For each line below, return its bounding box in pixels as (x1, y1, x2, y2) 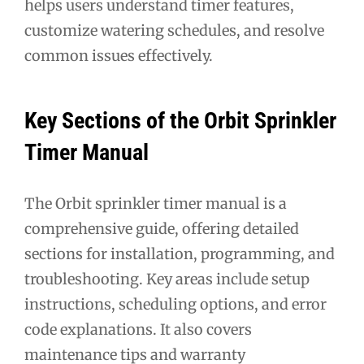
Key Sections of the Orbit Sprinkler (24, 106, 336, 134)
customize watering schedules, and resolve (24, 21, 324, 40)
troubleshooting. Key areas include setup (24, 269, 310, 288)
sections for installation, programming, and (24, 244, 335, 263)
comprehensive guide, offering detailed (24, 219, 299, 238)
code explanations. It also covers (24, 319, 252, 339)
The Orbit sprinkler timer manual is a (24, 193, 287, 213)
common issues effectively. (24, 46, 213, 65)
